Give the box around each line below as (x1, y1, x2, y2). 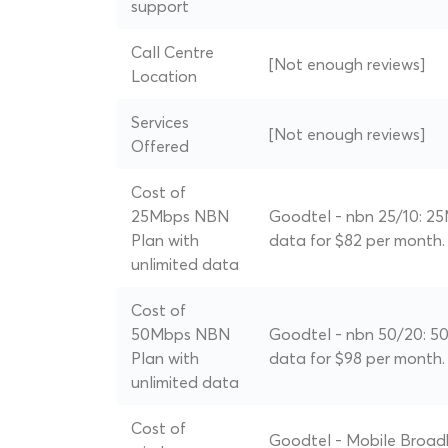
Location (131, 66, 197, 86)
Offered (131, 136, 189, 156)
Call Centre (131, 42, 214, 62)
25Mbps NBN (131, 206, 229, 226)
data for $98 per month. (269, 348, 445, 368)
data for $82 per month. (269, 230, 445, 250)
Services (131, 112, 189, 132)
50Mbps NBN (131, 324, 230, 344)
